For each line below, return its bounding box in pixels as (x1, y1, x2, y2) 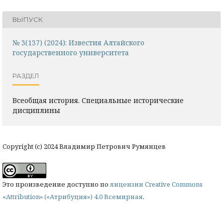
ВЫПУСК (12, 15, 43, 24)
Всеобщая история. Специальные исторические (12, 95, 184, 105)
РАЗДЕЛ (12, 72, 39, 80)
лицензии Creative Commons (110, 179, 203, 189)
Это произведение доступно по (2, 179, 110, 189)
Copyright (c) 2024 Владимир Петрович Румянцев (2, 141, 166, 151)
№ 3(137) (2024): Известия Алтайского (12, 37, 144, 47)
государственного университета (12, 47, 129, 57)
